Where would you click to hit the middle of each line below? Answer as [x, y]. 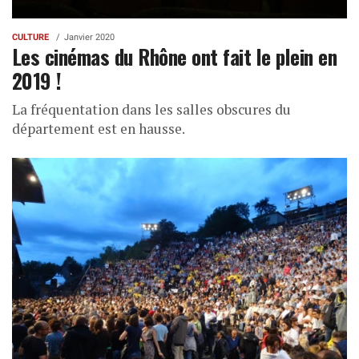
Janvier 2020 [89, 38]
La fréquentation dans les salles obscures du [151, 110]
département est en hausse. [99, 129]
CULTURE [30, 38]
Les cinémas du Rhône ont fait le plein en [175, 56]
